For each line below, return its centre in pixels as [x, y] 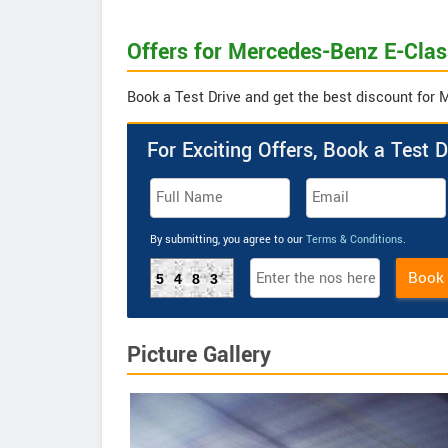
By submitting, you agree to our [228, 239]
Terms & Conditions [354, 239]
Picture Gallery [199, 355]
